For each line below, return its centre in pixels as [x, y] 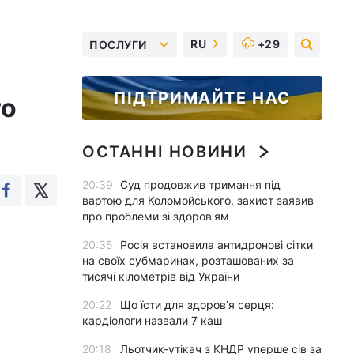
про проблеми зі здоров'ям [156, 216]
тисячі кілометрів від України [161, 276]
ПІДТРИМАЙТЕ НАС [202, 98]
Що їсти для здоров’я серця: [197, 305]
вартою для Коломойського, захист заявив [198, 200]
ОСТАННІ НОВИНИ [165, 152]
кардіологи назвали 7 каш [152, 320]
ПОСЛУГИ [118, 44]
